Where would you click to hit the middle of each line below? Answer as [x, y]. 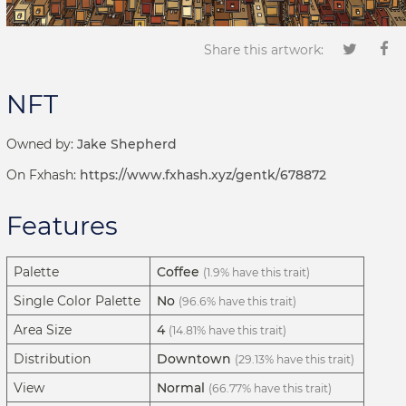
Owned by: [42, 145]
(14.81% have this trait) [227, 331]
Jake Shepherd [127, 145]
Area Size [43, 330]
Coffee [178, 272]
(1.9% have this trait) [256, 273]
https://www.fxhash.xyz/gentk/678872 [203, 174]
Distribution [52, 359]
